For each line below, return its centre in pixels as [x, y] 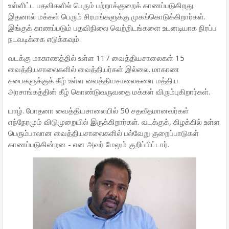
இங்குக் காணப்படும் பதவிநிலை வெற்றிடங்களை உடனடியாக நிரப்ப [112, 28]
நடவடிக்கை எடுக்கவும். [44, 39]
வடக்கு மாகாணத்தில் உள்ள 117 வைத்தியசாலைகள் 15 [96, 58]
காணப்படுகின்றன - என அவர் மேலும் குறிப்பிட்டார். [89, 144]
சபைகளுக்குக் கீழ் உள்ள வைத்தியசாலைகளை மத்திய [93, 80]
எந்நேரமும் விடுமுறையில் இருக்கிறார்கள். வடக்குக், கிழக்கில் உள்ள [114, 122]
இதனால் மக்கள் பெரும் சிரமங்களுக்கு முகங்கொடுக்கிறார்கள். [107, 16]
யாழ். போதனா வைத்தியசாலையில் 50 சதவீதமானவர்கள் [99, 110]
